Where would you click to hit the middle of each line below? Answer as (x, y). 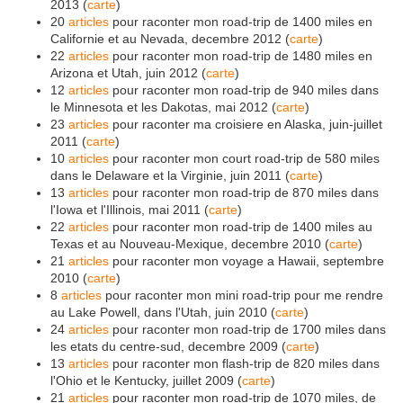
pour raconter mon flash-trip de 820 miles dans (244, 364)
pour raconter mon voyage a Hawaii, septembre (246, 261)
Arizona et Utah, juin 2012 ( (128, 73)
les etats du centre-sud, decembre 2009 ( (168, 347)
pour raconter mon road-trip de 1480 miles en (241, 56)
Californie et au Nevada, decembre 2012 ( (170, 39)
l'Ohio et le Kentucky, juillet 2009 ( (146, 381)
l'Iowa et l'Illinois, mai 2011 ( (130, 210)
